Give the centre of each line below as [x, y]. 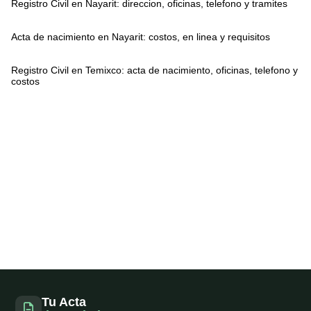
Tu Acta [64, 302]
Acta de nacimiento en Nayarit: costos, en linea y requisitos [141, 37]
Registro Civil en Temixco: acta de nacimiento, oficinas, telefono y [154, 70]
